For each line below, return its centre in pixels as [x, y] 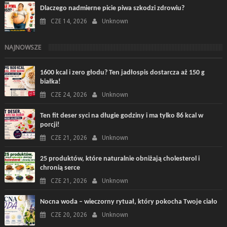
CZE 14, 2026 [69, 21]
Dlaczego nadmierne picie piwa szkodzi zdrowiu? [112, 8]
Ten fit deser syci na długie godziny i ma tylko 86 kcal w [121, 116]
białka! [50, 82]
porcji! [50, 125]
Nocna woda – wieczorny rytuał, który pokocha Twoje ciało [128, 202]
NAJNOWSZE [23, 47]
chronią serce [60, 168]
